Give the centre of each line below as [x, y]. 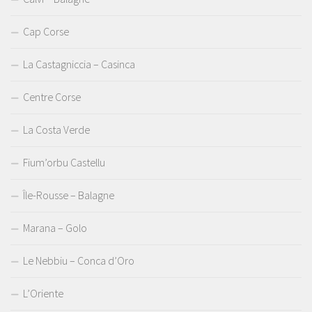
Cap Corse [46, 32]
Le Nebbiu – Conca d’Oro [79, 261]
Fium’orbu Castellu [64, 163]
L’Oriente [43, 294]
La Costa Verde [56, 130]
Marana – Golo [55, 228]
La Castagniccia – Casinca [79, 64]
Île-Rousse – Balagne [69, 195]
